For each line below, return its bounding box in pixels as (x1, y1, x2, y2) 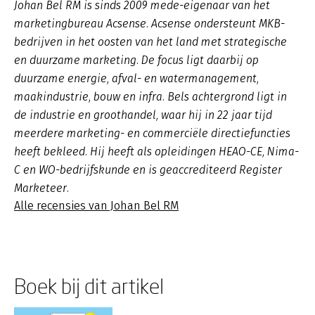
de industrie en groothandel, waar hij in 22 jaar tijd (14, 108, 272, 122)
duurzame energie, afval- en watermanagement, (14, 72, 259, 85)
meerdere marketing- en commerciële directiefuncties (14, 127, 290, 140)
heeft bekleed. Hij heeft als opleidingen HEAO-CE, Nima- (14, 145, 299, 158)
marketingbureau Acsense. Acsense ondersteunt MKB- (14, 17, 285, 30)
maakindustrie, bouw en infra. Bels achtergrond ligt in (14, 90, 287, 103)
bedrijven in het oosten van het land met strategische (14, 35, 287, 49)
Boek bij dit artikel (14, 274, 164, 298)
